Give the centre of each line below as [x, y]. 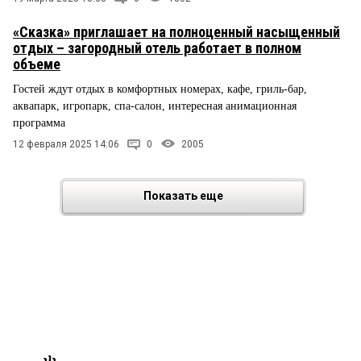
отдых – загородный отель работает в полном [157, 48]
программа [39, 123]
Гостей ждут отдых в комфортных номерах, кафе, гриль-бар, [160, 89]
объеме [37, 64]
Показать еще [183, 195]
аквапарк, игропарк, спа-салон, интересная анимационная [155, 106]
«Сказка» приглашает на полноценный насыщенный [176, 32]
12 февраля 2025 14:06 [66, 144]
